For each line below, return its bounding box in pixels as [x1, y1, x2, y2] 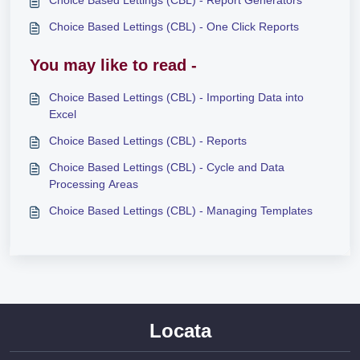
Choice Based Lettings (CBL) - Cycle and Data [49, 160, 284, 174]
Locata [149, 320, 211, 342]
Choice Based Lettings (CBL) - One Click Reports [49, 19, 299, 33]
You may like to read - [30, 55, 197, 74]
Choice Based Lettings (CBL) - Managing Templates [49, 203, 313, 217]
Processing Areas [49, 177, 138, 190]
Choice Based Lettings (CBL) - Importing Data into [49, 90, 304, 104]
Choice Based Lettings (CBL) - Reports [49, 133, 247, 147]
